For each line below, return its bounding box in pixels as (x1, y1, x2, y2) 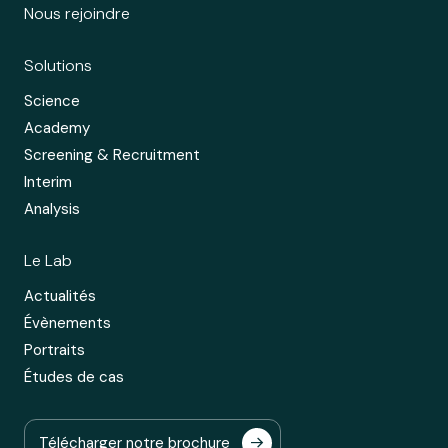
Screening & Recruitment (24, 144, 200, 165)
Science (24, 90, 80, 111)
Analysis (24, 198, 80, 219)
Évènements (24, 312, 111, 333)
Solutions (24, 54, 92, 76)
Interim (24, 171, 72, 192)
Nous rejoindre (24, 2, 130, 24)
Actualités (24, 285, 96, 306)
